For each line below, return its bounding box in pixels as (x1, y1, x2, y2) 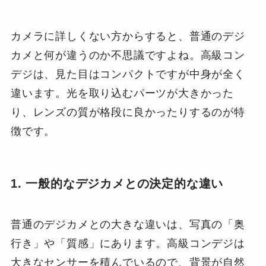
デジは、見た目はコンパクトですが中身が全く (10, 68, 245, 80)
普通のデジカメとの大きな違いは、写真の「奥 (10, 218, 245, 231)
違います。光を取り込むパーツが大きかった (10, 87, 235, 99)
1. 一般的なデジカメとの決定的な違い (10, 176, 224, 190)
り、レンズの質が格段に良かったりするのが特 (10, 106, 245, 118)
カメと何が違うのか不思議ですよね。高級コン (10, 49, 245, 61)
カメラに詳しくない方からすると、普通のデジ (10, 30, 245, 42)
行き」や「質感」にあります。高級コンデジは (10, 237, 245, 250)
